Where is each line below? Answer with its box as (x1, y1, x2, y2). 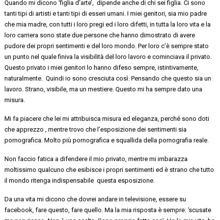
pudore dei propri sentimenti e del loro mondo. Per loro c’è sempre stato (4, 42, 209, 50)
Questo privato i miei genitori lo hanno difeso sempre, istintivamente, (4, 63, 199, 71)
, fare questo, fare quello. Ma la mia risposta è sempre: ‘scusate (32, 206, 212, 214)
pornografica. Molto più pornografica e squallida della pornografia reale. (4, 136, 209, 144)
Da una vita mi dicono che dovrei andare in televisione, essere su (4, 195, 187, 203)
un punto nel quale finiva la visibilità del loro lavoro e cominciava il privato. (4, 53, 212, 60)
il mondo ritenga (4, 176, 53, 184)
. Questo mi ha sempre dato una (112, 85, 203, 93)
